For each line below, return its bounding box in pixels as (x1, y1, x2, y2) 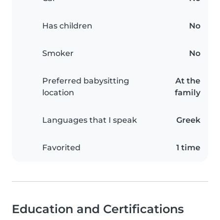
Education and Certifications (12, 202, 184, 217)
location (42, 88, 74, 98)
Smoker (42, 49, 74, 58)
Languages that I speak (42, 115, 137, 125)
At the (175, 76, 200, 86)
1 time (176, 143, 200, 153)
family (175, 88, 200, 98)
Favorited (42, 143, 81, 153)
